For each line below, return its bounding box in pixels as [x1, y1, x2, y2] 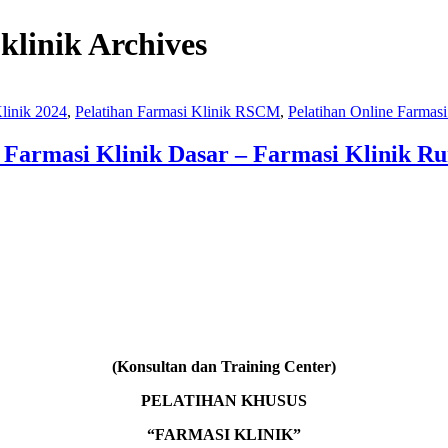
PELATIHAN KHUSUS [141, 391, 307, 409]
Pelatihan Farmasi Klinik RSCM [75, 102, 280, 120]
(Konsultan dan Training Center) [112, 357, 336, 375]
